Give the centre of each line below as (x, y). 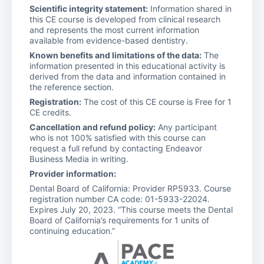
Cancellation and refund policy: (93, 127)
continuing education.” (72, 230)
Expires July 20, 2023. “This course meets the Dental (131, 209)
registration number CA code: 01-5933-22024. (120, 199)
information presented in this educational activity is (127, 65)
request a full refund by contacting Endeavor (116, 148)
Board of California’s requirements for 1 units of (119, 220)
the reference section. (72, 87)
